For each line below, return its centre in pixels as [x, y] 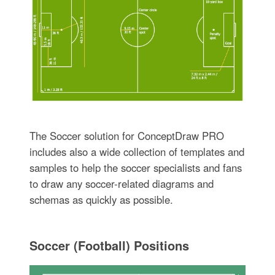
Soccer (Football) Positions [109, 245]
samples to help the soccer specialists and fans [135, 167]
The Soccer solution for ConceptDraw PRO [126, 135]
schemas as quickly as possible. [101, 199]
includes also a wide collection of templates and [137, 151]
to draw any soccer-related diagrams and [121, 183]
